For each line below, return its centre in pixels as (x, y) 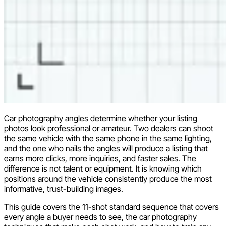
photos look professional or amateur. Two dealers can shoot (109, 128)
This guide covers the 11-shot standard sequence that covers (111, 207)
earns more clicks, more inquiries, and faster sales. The (100, 158)
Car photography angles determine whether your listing (101, 118)
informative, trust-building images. (64, 188)
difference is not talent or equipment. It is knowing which (103, 168)
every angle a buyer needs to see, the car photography (100, 217)
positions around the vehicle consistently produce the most (108, 178)
